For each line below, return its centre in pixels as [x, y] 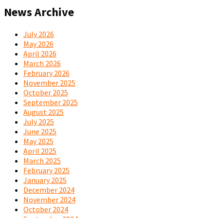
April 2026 [40, 53]
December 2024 [49, 190]
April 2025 [40, 151]
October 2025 [46, 92]
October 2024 [46, 209]
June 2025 [40, 131]
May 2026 [38, 44]
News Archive [39, 12]
